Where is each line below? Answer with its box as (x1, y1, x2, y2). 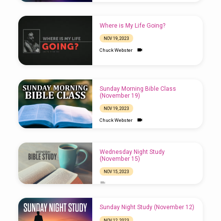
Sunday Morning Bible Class (99, 85, 176, 92)
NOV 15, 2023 (103, 169, 129, 174)
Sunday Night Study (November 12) (99, 204, 194, 211)
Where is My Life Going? (99, 22, 165, 29)
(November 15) (99, 155, 140, 162)
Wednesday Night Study (99, 148, 165, 155)
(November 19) (99, 92, 140, 99)
